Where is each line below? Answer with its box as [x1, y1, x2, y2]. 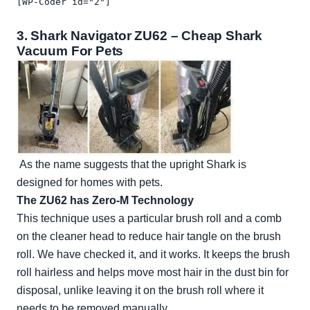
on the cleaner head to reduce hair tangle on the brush [17, 230, 281, 243]
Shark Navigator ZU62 [30, 28, 167, 44]
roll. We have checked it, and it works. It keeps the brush [17, 248, 290, 261]
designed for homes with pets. [17, 176, 163, 189]
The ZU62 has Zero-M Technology [17, 194, 194, 207]
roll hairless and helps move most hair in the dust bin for [17, 266, 289, 279]
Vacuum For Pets [17, 44, 124, 59]
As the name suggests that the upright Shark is [19, 158, 246, 171]
